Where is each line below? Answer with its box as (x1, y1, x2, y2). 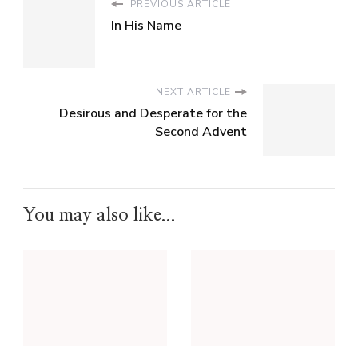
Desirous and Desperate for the (59, 105, 247, 123)
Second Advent (155, 123, 247, 141)
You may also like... (23, 206, 176, 225)
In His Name (111, 17, 181, 35)
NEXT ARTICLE (156, 86, 231, 99)
